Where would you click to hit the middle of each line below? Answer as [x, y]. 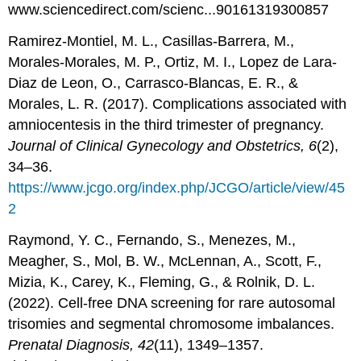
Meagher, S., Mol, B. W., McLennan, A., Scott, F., [165, 261]
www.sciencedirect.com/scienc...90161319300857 [169, 10]
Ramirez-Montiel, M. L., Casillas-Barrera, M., [151, 41]
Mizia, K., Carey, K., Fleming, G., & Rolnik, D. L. [162, 282]
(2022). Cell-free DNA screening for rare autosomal [172, 303]
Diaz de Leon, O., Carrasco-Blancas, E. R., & [154, 83]
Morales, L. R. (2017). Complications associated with [178, 104]
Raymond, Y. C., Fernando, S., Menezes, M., [152, 240]
